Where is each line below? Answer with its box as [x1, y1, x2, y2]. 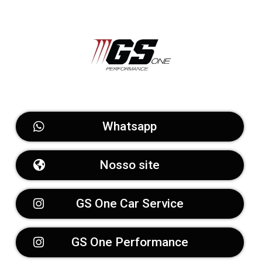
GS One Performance [71, 235, 188, 250]
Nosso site [99, 158, 160, 173]
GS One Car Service [75, 196, 184, 211]
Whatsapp [102, 119, 157, 134]
